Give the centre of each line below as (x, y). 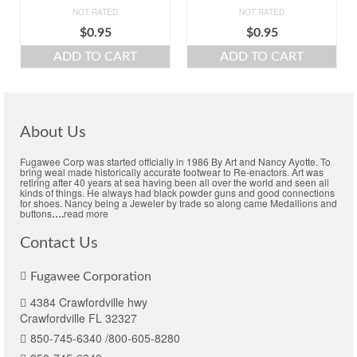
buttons (36, 213)
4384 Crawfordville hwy (89, 302)
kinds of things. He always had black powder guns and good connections (177, 192)
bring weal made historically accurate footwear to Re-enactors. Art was (172, 171)
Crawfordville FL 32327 (78, 318)
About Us (53, 132)
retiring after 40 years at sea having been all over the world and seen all (175, 182)
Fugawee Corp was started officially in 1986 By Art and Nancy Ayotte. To (175, 161)
